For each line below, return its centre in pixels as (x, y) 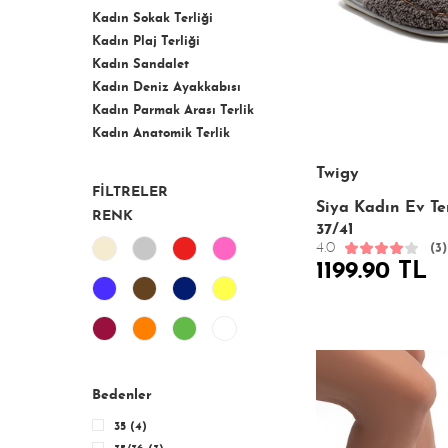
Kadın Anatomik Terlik (161, 133)
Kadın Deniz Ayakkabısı (166, 87)
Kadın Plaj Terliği (146, 41)
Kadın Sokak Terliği (152, 18)
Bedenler (122, 395)
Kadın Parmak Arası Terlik (173, 110)
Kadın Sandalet (140, 64)
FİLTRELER (130, 192)
